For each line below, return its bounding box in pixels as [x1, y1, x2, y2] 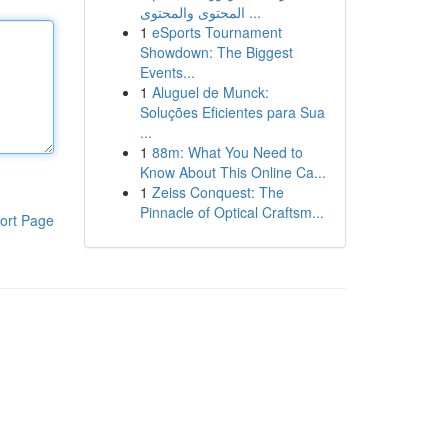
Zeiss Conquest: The [151, 182, 284, 202]
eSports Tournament [151, 22, 282, 42]
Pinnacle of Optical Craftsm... [139, 202, 324, 222]
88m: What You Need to [151, 142, 303, 162]
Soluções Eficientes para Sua [139, 102, 325, 122]
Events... [139, 62, 195, 82]
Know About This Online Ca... [139, 162, 326, 182]
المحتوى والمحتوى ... [244, 2, 261, 22]
